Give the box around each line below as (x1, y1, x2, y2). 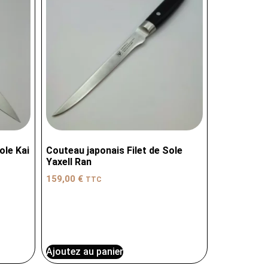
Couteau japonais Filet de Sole (46, 145, 183, 157)
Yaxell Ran (46, 156, 92, 168)
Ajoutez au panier (46, 246, 124, 258)
